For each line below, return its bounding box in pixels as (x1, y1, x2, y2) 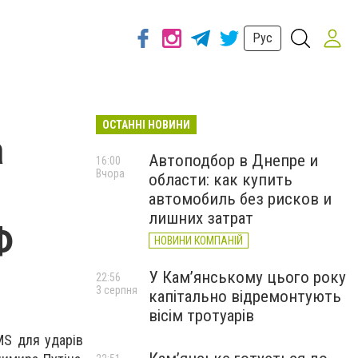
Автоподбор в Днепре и (149, 151, 318, 170)
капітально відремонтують (149, 287, 341, 306)
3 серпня (96, 284, 137, 296)
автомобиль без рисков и (149, 189, 332, 209)
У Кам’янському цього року (149, 268, 346, 287)
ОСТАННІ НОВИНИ (102, 118, 190, 131)
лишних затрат (149, 209, 253, 228)
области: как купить (149, 170, 292, 189)
